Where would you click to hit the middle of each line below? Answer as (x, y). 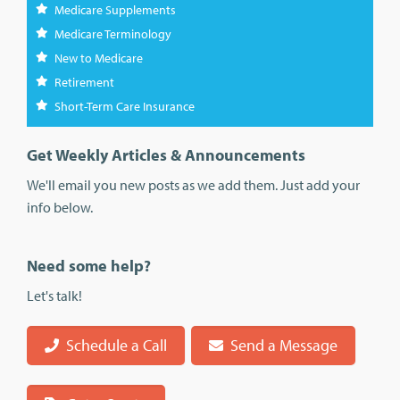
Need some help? (89, 266)
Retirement (84, 83)
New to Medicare (99, 58)
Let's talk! (54, 296)
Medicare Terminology (113, 34)
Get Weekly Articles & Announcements (166, 155)
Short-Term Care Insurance (125, 107)
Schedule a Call (117, 345)
